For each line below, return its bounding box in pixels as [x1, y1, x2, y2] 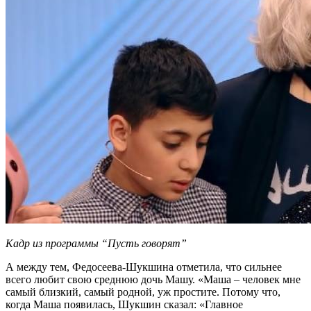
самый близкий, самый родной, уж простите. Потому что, [6, 286, 280, 299]
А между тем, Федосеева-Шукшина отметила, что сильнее [6, 261, 282, 274]
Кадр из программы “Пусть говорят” [6, 237, 187, 250]
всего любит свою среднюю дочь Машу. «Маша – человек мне [6, 274, 301, 286]
